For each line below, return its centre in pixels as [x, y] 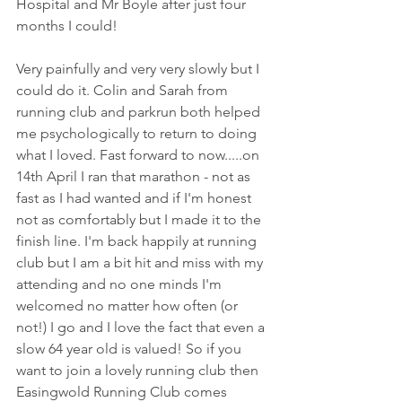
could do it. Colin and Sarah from [124, 90]
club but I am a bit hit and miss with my [141, 262]
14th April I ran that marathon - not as [135, 176]
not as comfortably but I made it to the [140, 219]
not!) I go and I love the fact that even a [142, 327]
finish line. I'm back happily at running [138, 241]
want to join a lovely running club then [139, 370]
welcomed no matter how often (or [129, 306]
